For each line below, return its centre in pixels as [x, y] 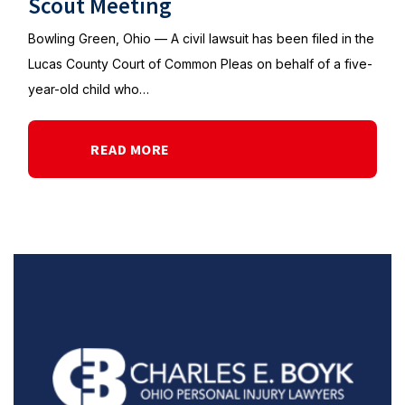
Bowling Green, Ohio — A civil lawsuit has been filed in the [201, 38]
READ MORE [130, 149]
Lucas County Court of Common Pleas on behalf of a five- [200, 64]
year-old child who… [89, 89]
